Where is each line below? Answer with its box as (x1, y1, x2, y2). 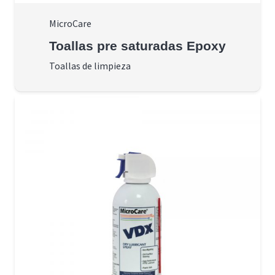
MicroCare (49, 17, 91, 30)
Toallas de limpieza (49, 60, 131, 72)
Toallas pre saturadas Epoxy (49, 39, 226, 53)
